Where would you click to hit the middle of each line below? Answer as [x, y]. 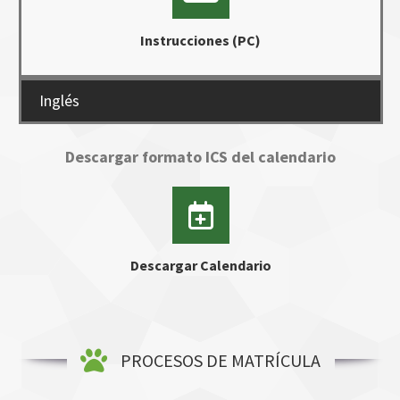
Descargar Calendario [200, 265]
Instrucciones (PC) [200, 40]
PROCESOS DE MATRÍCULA [220, 360]
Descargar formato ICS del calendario [200, 156]
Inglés [59, 100]
